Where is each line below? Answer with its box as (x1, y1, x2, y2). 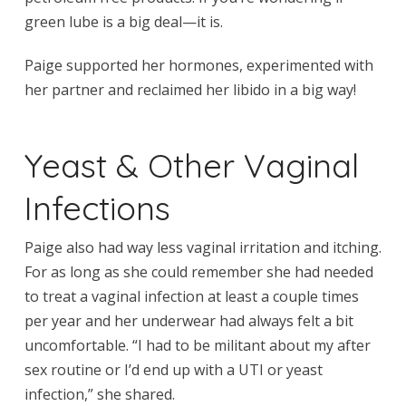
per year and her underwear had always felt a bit (24, 310, 353, 331)
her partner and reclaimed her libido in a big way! (24, 79, 356, 100)
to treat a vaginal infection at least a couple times (24, 285, 359, 306)
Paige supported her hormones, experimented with (24, 54, 373, 75)
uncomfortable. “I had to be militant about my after (24, 334, 371, 355)
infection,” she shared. (24, 383, 175, 404)
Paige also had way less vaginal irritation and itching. (24, 237, 382, 257)
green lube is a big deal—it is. (24, 11, 223, 32)
